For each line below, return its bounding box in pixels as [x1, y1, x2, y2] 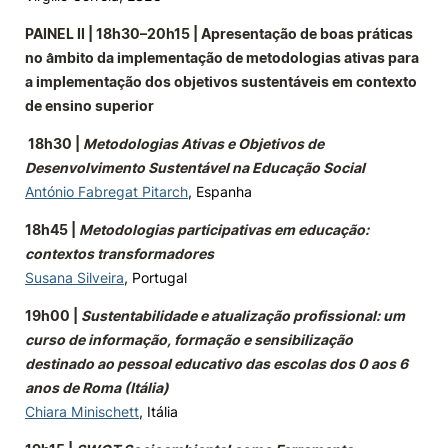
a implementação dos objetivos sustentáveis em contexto [25, 73, 417, 90]
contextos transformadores [25, 245, 214, 262]
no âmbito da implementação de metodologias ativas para [25, 49, 419, 66]
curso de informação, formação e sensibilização [25, 331, 353, 348]
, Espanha [188, 183, 252, 200]
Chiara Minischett [25, 403, 139, 420]
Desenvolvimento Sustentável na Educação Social [25, 159, 365, 176]
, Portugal [124, 269, 187, 286]
